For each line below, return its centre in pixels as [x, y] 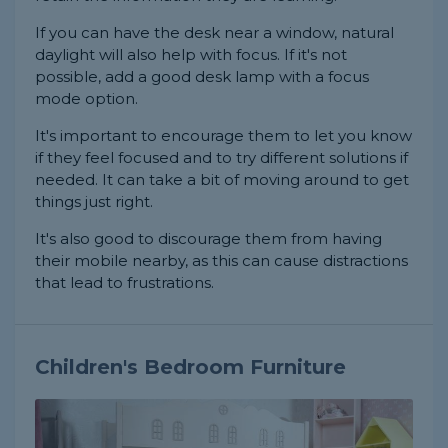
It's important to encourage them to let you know [223, 135]
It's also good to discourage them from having [208, 238]
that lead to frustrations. [124, 282]
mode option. [86, 98]
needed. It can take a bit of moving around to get [222, 179]
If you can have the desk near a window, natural [214, 32]
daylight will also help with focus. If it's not [191, 54]
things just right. [94, 201]
